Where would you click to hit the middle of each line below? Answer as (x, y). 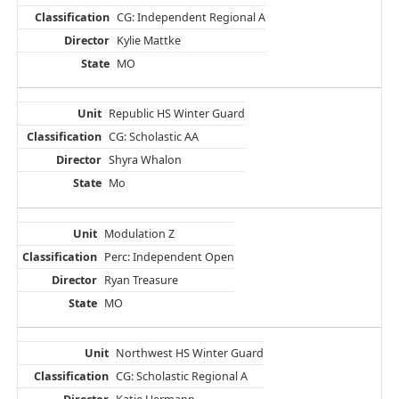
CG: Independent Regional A (191, 18)
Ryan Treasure (141, 280)
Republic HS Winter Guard (176, 114)
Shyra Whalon (145, 160)
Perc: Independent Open (169, 256)
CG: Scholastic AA (153, 137)
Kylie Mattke (148, 41)
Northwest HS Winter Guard (189, 353)
